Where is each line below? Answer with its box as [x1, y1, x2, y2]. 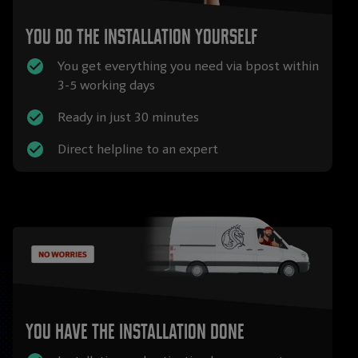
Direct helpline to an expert [58, 141, 218, 158]
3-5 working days [58, 77, 155, 94]
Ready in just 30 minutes [58, 109, 199, 126]
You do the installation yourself [26, 25, 257, 50]
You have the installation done [26, 320, 245, 345]
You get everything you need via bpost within [58, 58, 319, 75]
